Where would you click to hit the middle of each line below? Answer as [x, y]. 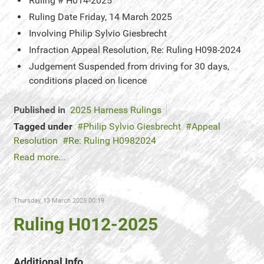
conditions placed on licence [88, 80]
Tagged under [43, 126]
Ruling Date [53, 17]
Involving [48, 33]
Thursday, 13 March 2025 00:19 [59, 201]
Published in [39, 110]
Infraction [49, 50]
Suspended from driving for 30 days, [154, 66]
